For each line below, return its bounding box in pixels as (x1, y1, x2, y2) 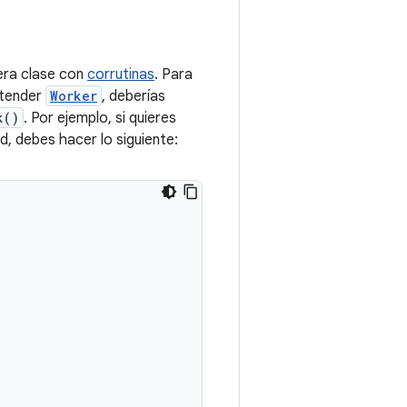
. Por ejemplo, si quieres (24, 109, 176, 127)
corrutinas (87, 65, 154, 84)
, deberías (102, 87, 165, 105)
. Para (154, 65, 193, 84)
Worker (50, 87, 97, 104)
